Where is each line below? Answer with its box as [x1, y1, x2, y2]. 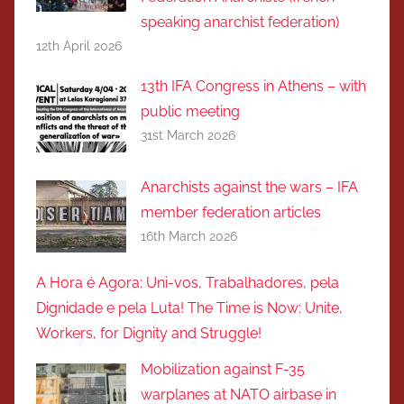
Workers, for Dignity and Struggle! [36, 324, 262, 342]
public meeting [141, 103, 240, 121]
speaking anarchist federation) [141, 13, 339, 31]
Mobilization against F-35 [141, 361, 305, 379]
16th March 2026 [141, 229, 237, 244]
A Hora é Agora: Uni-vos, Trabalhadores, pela [36, 273, 339, 291]
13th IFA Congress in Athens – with [141, 78, 366, 96]
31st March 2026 [141, 128, 235, 143]
